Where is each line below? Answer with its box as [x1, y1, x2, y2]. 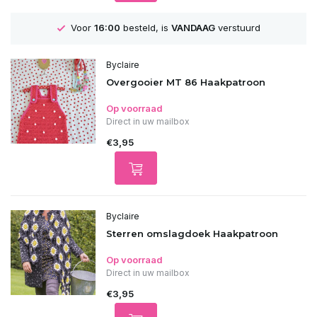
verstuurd [214, 22, 260, 34]
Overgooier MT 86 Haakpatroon [106, 76, 265, 88]
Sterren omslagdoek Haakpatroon [106, 228, 278, 239]
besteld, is [120, 22, 171, 34]
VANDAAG [171, 22, 215, 34]
